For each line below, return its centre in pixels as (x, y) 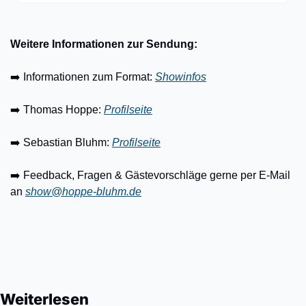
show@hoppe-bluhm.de (83, 192)
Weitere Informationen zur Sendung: (104, 44)
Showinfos (181, 77)
